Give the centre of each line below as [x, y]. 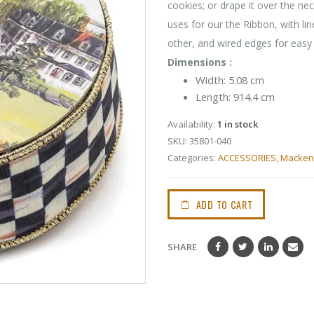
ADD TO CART [224, 205]
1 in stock [238, 124]
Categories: [193, 157]
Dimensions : [200, 62]
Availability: [192, 124]
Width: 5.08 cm [230, 80]
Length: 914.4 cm [235, 96]
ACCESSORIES [247, 157]
